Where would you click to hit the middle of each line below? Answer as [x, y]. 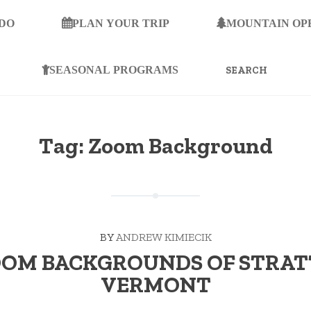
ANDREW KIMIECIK [163, 237]
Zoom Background [180, 146]
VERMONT [155, 285]
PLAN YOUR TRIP [121, 23]
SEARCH [223, 53]
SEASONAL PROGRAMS [114, 69]
